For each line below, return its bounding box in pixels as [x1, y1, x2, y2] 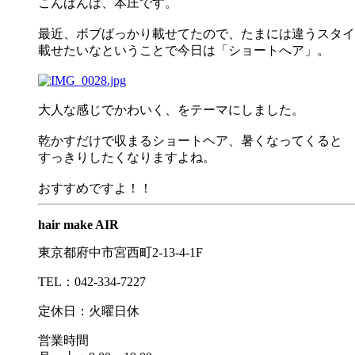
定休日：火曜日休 [38, 304, 139, 319]
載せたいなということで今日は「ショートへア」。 [38, 44, 330, 58]
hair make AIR [38, 218, 119, 232]
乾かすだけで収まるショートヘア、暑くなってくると [38, 134, 342, 148]
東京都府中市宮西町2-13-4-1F [38, 246, 203, 260]
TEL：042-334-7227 [38, 275, 146, 289]
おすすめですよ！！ [38, 181, 152, 196]
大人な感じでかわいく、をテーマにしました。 [38, 103, 304, 117]
